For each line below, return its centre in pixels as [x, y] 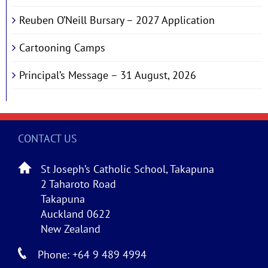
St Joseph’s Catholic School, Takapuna [127, 169]
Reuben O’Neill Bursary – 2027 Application [117, 20]
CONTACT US [48, 139]
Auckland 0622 [76, 214]
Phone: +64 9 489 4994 [92, 255]
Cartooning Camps [62, 48]
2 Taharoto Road [78, 184]
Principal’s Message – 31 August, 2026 [107, 75]
